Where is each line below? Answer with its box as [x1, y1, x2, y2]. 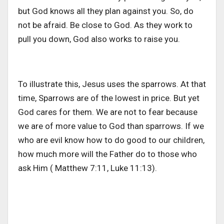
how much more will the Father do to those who [18, 149, 197, 159]
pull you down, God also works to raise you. [18, 34, 180, 44]
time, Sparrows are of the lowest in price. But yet [18, 93, 199, 103]
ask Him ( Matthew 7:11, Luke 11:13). [18, 163, 157, 173]
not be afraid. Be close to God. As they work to [18, 20, 192, 30]
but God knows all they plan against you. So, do [18, 6, 193, 16]
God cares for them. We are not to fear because [18, 107, 197, 117]
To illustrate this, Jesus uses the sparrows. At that [18, 79, 206, 89]
